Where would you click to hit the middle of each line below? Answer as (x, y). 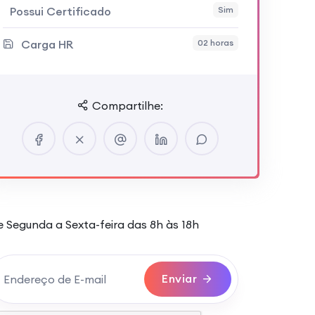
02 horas (215, 43)
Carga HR (47, 44)
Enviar (179, 278)
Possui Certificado (60, 11)
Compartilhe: (128, 105)
